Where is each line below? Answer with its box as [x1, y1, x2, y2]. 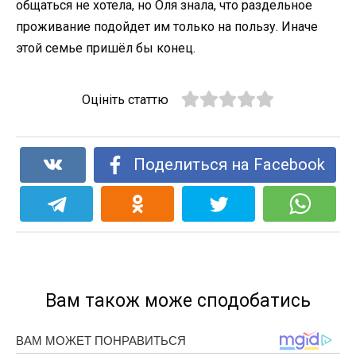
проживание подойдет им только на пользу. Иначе [16, 19, 318, 35]
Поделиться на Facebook [133, 155, 325, 175]
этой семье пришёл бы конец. [16, 41, 195, 56]
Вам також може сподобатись [45, 290, 311, 312]
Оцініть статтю [82, 92, 169, 108]
